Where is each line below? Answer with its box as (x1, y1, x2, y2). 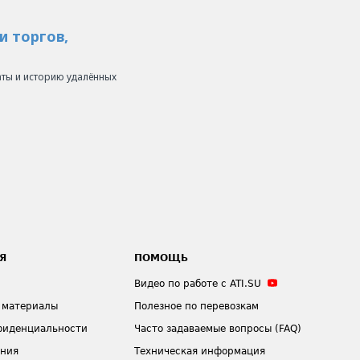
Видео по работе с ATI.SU (134, 278, 262, 289)
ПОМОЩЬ (134, 252, 189, 264)
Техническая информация (134, 346, 266, 357)
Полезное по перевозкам (134, 301, 260, 312)
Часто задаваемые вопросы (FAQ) (134, 323, 302, 334)
